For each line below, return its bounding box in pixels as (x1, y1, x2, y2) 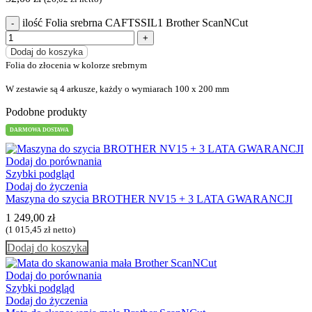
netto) (51, 224, 75, 235)
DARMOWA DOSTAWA (10, 126, 69, 133)
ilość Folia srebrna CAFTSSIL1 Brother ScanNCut (22, 16, 248, 29)
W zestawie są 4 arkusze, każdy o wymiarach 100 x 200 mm (6, 83, 229, 94)
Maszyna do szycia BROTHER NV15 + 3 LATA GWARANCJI (6, 192, 292, 205)
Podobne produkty (6, 105, 87, 118)
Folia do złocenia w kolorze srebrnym (6, 59, 147, 70)
